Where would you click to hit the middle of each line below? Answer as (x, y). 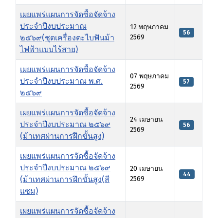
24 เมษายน (146, 120)
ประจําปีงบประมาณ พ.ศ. (61, 81)
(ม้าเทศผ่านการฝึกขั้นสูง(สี (65, 180)
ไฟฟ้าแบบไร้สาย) (49, 50)
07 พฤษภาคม (149, 76)
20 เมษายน (146, 169)
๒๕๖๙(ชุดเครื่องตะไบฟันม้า (67, 38)
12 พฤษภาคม (149, 27)
